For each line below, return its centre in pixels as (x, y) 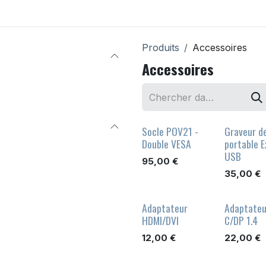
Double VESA (167, 144)
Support (237, 13)
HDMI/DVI (160, 221)
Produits (161, 47)
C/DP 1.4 (241, 221)
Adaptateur (165, 208)
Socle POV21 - (170, 132)
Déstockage (173, 13)
